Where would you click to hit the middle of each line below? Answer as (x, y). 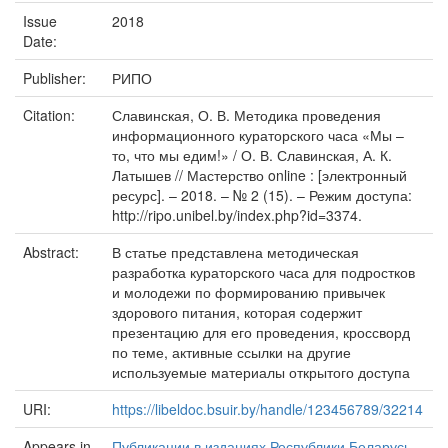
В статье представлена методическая (235, 252)
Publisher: (56, 78)
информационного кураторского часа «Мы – (258, 135)
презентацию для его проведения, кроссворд (261, 332)
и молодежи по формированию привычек (248, 292)
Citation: (51, 115)
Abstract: (53, 252)
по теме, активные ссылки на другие (231, 352)
